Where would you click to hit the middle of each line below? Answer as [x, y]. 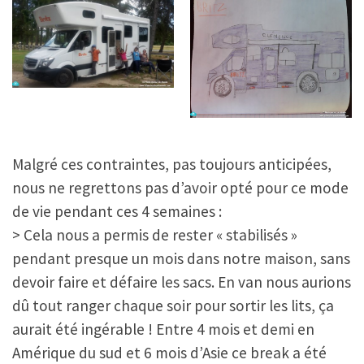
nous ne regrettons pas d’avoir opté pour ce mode [180, 188]
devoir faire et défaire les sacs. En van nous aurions [182, 282]
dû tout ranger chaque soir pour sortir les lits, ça [173, 306]
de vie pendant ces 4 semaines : [117, 212]
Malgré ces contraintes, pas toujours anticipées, [172, 165]
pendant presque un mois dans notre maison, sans [181, 259]
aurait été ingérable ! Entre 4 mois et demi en [163, 329]
